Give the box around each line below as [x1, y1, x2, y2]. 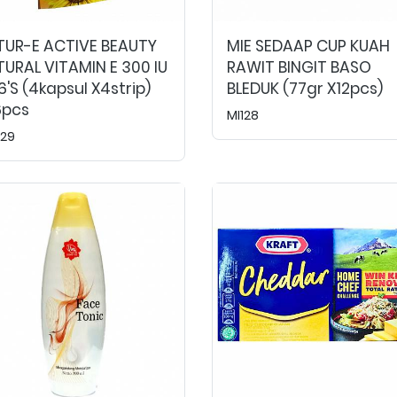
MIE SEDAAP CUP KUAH [227, 35, 390, 57]
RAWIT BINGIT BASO [227, 57, 371, 78]
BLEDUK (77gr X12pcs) [227, 78, 383, 99]
